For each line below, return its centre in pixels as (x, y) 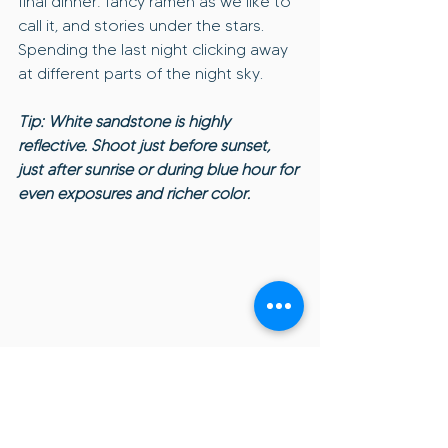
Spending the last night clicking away (155, 50)
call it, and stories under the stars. (143, 26)
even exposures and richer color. (134, 194)
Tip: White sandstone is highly (126, 122)
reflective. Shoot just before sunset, (146, 146)
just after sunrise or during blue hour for (160, 170)
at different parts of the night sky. (140, 74)
